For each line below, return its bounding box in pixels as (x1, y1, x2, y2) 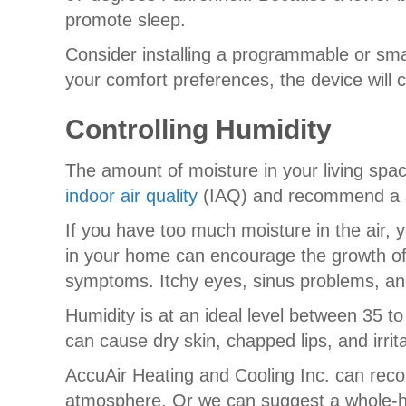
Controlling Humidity (65, 113, 332, 144)
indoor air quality (65, 185, 198, 206)
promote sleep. (65, 9, 186, 30)
